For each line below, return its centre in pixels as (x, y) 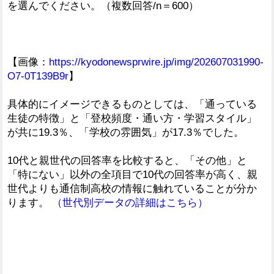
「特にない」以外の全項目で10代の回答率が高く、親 (132, 174)
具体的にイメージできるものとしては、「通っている (132, 104)
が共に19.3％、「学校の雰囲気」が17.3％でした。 (126, 132)
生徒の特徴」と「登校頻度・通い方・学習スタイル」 (132, 118)
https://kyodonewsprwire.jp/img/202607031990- (156, 62)
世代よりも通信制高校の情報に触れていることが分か (132, 188)
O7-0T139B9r (38, 76)
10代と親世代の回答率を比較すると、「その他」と (127, 160)
